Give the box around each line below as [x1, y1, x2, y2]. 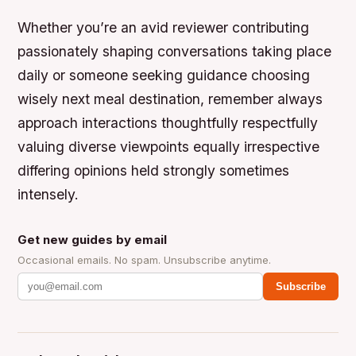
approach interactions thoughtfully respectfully [17, 114, 319, 131]
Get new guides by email [17, 231, 168, 247]
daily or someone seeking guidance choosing [17, 66, 311, 83]
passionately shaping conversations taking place [17, 42, 332, 60]
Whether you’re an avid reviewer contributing [17, 18, 310, 36]
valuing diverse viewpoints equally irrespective [17, 137, 320, 155]
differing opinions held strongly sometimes [17, 161, 290, 179]
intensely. [17, 185, 79, 203]
